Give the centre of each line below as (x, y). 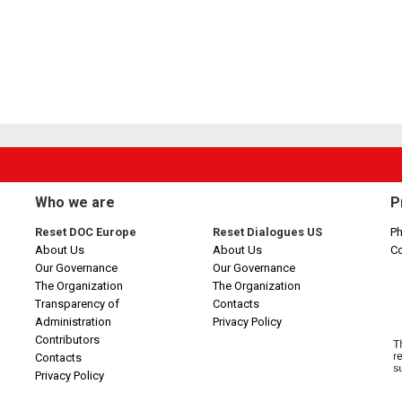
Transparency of (77, 304)
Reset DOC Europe (85, 232)
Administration (73, 322)
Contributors (67, 340)
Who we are (74, 202)
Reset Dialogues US (267, 232)
